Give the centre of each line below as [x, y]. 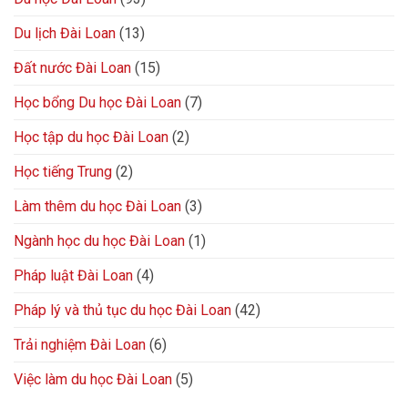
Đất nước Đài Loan [72, 68]
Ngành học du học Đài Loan [99, 241]
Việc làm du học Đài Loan [93, 380]
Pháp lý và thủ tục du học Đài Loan [122, 311]
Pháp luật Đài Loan [73, 276]
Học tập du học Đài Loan [91, 138]
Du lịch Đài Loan [65, 34]
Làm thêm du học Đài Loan [97, 207]
